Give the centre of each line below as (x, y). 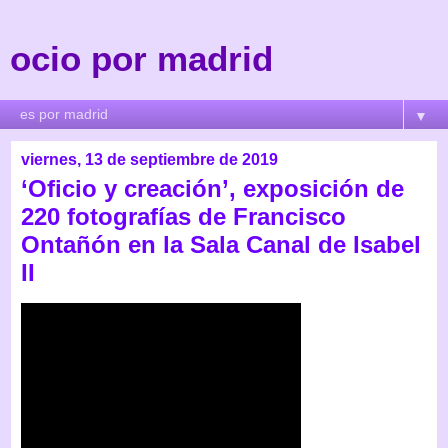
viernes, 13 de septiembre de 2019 (149, 159)
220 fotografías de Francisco (183, 216)
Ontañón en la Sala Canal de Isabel (221, 244)
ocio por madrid (141, 59)
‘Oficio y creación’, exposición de (212, 188)
